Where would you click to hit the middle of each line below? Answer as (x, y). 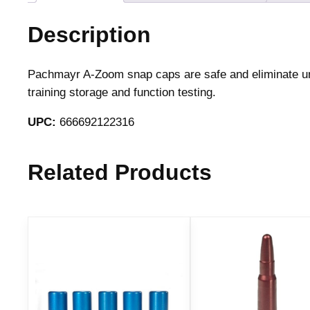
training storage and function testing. (122, 93)
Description (89, 34)
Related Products (120, 173)
